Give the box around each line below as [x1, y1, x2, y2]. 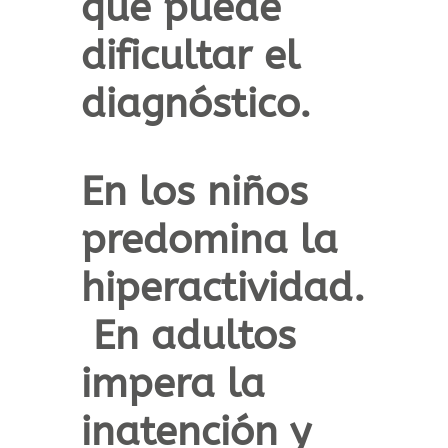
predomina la [80, 216, 338, 264]
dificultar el [80, 32, 300, 80]
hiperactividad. [80, 264, 365, 312]
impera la [80, 360, 265, 408]
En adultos [80, 312, 296, 360]
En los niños [80, 168, 308, 216]
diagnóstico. [80, 80, 311, 128]
